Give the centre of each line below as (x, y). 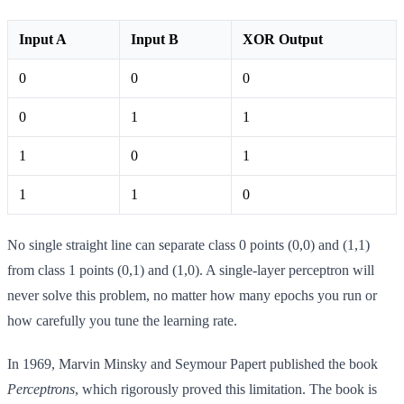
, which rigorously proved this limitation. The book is (226, 389)
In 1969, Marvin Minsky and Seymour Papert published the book (193, 363)
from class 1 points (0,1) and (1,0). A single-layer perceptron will (191, 270)
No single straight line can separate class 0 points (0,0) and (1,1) (188, 244)
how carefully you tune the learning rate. (122, 320)
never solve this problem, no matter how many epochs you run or (192, 295)
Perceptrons (41, 389)
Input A (43, 39)
